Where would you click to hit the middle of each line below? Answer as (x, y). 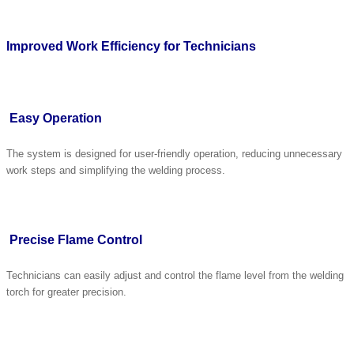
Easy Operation (56, 118)
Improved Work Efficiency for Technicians (131, 47)
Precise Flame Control (76, 240)
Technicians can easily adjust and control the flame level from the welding (175, 276)
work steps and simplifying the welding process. (116, 170)
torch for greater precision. (66, 292)
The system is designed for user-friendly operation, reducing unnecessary (174, 153)
